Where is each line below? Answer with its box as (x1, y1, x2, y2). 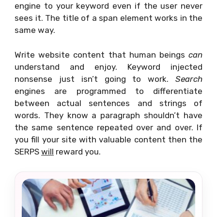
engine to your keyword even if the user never (15, 1, 202, 11)
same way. (15, 25, 55, 35)
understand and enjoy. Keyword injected (15, 62, 202, 72)
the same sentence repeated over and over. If (15, 122, 202, 132)
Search (175, 74, 202, 84)
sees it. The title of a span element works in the (15, 13, 202, 23)
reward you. (54, 146, 101, 156)
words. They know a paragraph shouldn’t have (15, 110, 202, 120)
